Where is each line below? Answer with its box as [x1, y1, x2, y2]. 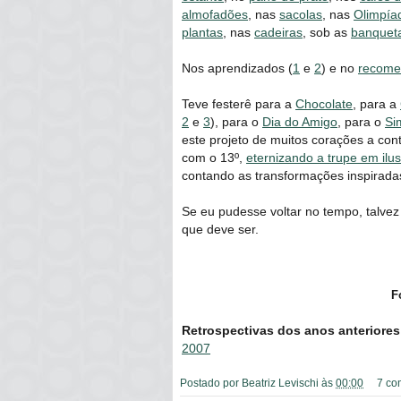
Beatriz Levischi [242, 376, 319, 388]
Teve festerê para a [182, 96, 295, 111]
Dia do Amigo [262, 114, 337, 129]
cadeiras [254, 24, 303, 39]
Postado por [180, 376, 242, 388]
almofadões [182, 6, 248, 21]
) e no [321, 60, 358, 75]
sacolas [279, 6, 322, 21]
